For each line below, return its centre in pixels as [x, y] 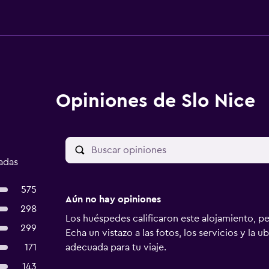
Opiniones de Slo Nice [155, 101]
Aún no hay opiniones [113, 199]
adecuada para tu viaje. [116, 247]
